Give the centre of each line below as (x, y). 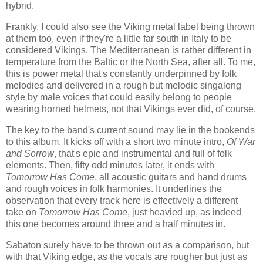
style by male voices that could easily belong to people (119, 97)
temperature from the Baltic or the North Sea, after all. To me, (131, 62)
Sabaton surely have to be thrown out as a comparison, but (127, 245)
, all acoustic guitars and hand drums (171, 177)
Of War (241, 142)
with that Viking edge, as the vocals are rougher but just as (127, 257)
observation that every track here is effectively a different (122, 201)
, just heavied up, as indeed (184, 213)
